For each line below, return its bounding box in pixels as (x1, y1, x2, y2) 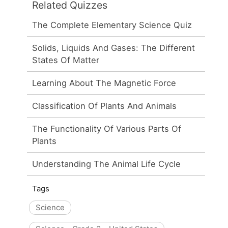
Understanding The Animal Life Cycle (32, 158, 181, 169)
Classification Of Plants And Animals (32, 100, 177, 111)
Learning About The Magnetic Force (32, 77, 177, 88)
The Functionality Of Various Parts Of (32, 123, 182, 134)
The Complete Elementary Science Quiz (32, 19, 192, 30)
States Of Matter (32, 54, 100, 65)
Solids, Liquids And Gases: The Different (32, 42, 195, 53)
